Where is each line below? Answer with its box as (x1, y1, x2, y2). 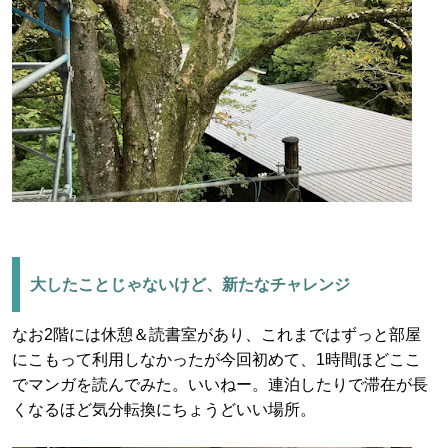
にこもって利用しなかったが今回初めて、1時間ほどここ (12, 351, 421, 368)
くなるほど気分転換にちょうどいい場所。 (12, 401, 316, 418)
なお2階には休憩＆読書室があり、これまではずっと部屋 (12, 326, 421, 343)
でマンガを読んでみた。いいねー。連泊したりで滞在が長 (12, 376, 428, 393)
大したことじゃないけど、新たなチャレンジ (30, 276, 350, 293)
